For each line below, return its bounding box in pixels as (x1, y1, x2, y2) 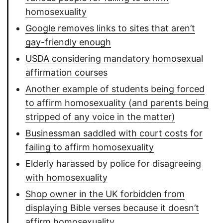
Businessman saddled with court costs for (25, 128, 203, 139)
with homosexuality (25, 172, 108, 183)
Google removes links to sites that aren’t (25, 23, 195, 34)
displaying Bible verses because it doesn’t (25, 203, 199, 214)
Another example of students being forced (25, 84, 205, 95)
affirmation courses (25, 67, 108, 78)
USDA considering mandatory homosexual (25, 53, 203, 64)
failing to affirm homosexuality (25, 142, 154, 153)
